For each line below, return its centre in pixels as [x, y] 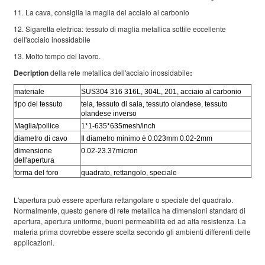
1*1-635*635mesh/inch [118, 126]
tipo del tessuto [38, 104]
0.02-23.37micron [109, 151]
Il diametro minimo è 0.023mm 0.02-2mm [147, 138]
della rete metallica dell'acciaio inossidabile [119, 72]
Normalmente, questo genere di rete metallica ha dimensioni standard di [130, 210]
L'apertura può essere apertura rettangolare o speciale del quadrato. [123, 199]
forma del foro [36, 172]
